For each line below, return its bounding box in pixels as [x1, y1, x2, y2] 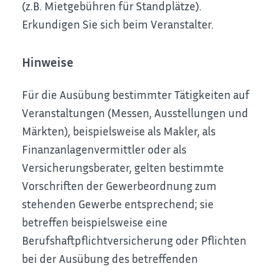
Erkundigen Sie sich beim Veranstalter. [22, 17, 214, 32]
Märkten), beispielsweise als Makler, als [22, 123, 216, 138]
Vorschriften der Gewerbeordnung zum [22, 178, 217, 192]
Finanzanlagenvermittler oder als [22, 141, 187, 156]
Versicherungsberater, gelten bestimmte [22, 160, 225, 174]
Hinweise [22, 54, 74, 70]
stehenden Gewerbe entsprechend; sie [22, 196, 214, 211]
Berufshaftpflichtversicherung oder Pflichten [22, 233, 247, 247]
